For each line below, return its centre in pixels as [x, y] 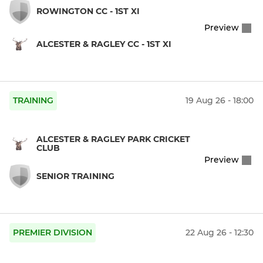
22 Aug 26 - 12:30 [220, 233]
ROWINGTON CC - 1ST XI [88, 11]
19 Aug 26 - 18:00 [220, 101]
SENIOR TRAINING [75, 176]
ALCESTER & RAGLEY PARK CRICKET [113, 139]
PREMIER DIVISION [53, 233]
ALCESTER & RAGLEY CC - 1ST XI [104, 44]
